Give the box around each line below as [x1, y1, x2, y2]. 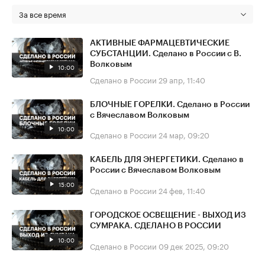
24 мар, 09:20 [159, 128, 209, 141]
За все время [19, 7, 66, 20]
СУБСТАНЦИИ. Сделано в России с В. [90, 49, 241, 58]
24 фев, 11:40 [159, 183, 205, 196]
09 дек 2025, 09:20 [159, 239, 229, 251]
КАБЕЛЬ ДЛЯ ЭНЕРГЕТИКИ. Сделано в [90, 156, 244, 164]
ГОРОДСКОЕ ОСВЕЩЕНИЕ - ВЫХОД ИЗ [90, 211, 246, 219]
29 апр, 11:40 [159, 73, 205, 85]
